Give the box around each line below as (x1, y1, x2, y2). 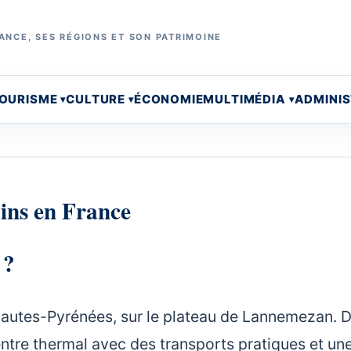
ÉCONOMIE (133, 91, 204, 107)
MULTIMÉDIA (203, 91, 286, 107)
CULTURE (66, 91, 126, 107)
